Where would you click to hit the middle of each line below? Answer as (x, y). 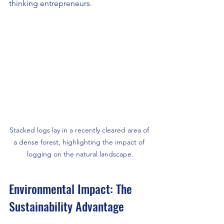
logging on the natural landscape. (80, 154)
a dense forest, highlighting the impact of (80, 142)
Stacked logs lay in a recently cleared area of (80, 130)
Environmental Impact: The (72, 189)
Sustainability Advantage (66, 206)
